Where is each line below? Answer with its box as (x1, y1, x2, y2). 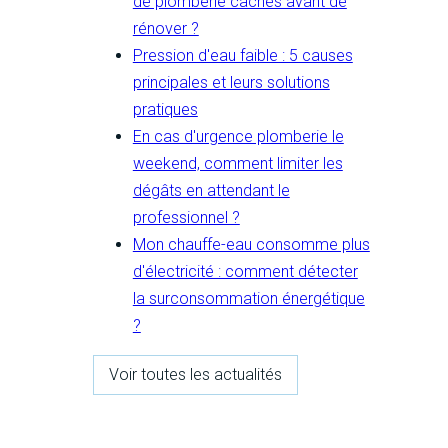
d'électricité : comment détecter (132, 262, 358, 282)
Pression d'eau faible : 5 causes (132, 46, 353, 66)
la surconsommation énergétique (132, 289, 365, 309)
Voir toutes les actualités (108, 365, 282, 385)
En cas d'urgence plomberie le (132, 127, 344, 147)
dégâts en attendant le (132, 181, 290, 201)
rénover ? (132, 19, 199, 39)
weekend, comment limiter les (132, 154, 343, 174)
